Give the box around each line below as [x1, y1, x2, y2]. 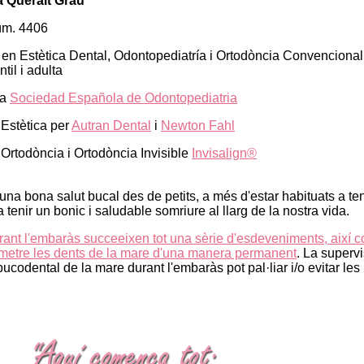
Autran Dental [71, 119, 151, 133]
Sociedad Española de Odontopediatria [10, 91, 237, 106]
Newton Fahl [161, 119, 235, 133]
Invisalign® [192, 146, 257, 161]
